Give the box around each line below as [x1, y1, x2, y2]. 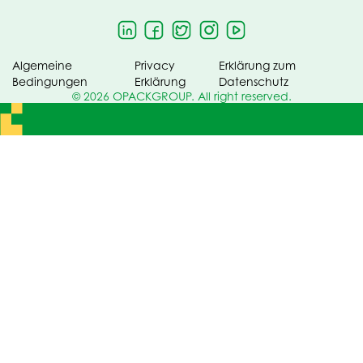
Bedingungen [12, 75, 88, 88]
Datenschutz [218, 75, 288, 88]
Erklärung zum [218, 58, 296, 72]
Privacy [135, 58, 176, 72]
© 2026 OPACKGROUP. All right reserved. [71, 89, 292, 103]
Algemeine [12, 58, 72, 72]
